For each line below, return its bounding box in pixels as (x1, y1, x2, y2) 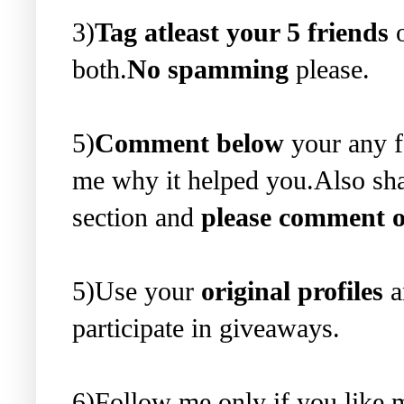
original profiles (201, 276, 383, 306)
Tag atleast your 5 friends (95, 17, 389, 47)
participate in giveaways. (72, 313, 340, 343)
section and (72, 202, 201, 232)
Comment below (95, 128, 284, 158)
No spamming (127, 54, 289, 84)
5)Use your (72, 276, 201, 306)
